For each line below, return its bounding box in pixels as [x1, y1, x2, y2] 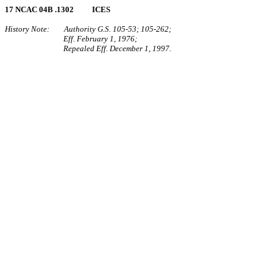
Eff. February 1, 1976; [63, 34, 137, 43]
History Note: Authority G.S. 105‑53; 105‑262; [5, 24, 171, 34]
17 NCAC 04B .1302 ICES [5, 5, 110, 14]
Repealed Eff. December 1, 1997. [63, 44, 171, 53]
